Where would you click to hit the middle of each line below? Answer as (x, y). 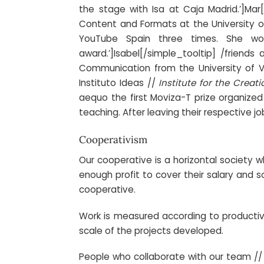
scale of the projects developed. (151, 230)
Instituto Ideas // (119, 83)
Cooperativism (113, 140)
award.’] (97, 54)
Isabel (127, 54)
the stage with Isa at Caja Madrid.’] (162, 9)
